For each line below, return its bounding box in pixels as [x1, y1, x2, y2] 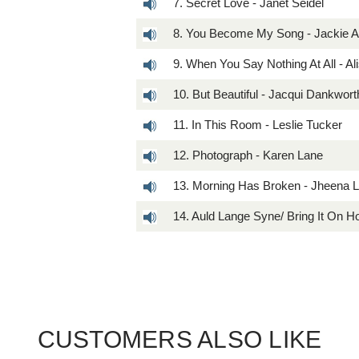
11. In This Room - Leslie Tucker [173, 117, 343, 131]
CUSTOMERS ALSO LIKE [37, 325, 322, 353]
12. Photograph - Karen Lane [173, 147, 324, 162]
